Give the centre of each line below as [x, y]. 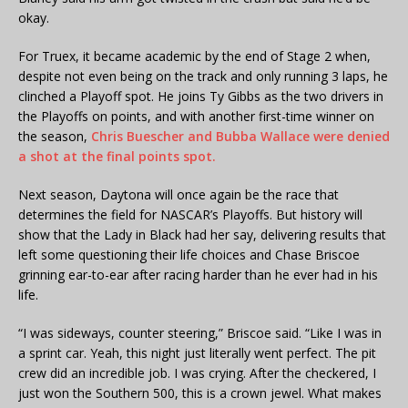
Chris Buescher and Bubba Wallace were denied [240, 137]
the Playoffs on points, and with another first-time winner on [196, 117]
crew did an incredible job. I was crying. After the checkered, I [197, 373]
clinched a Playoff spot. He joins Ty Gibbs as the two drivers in [201, 97]
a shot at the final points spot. [117, 157]
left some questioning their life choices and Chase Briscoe [189, 255]
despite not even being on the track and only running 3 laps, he [203, 76]
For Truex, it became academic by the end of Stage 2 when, [194, 56]
